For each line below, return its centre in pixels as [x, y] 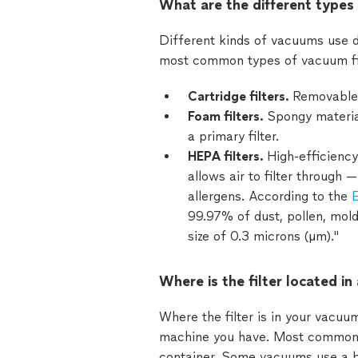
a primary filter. [233, 136]
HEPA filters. [227, 156]
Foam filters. [227, 116]
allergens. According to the [268, 196]
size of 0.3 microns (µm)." [263, 236]
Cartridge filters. [240, 96]
